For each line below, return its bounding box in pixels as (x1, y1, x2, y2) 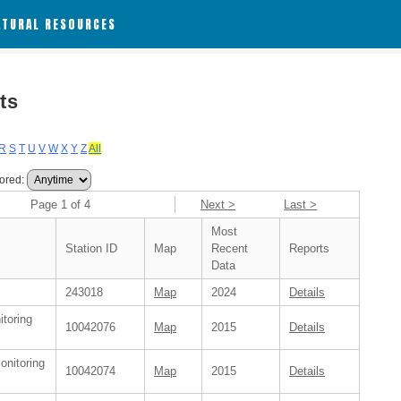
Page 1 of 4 (30, 198, 91, 211)
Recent (211, 242, 248, 255)
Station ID (65, 242, 117, 255)
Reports (289, 242, 329, 255)
